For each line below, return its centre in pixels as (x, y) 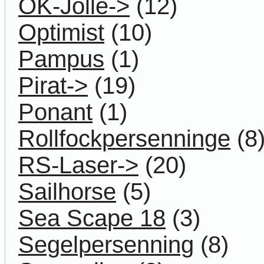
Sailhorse (67, 191)
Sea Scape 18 (92, 218)
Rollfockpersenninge (124, 138)
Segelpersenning (106, 244)
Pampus (61, 59)
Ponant (55, 112)
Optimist (61, 32)
